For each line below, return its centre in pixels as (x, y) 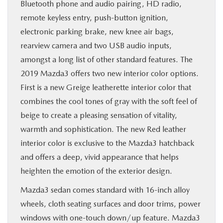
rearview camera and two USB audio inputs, (96, 46)
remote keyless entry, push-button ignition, (94, 18)
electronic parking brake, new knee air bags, (97, 32)
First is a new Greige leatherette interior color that (106, 87)
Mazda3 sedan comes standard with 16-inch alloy (105, 190)
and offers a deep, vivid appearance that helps (100, 157)
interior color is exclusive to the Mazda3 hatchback (107, 143)
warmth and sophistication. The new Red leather (103, 129)
